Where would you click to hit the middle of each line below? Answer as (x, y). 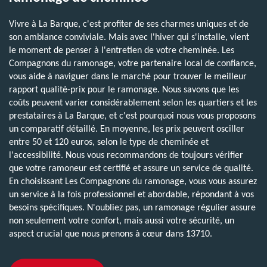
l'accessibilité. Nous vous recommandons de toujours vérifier (126, 155)
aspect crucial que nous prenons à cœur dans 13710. (111, 234)
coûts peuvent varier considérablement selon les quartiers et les (133, 103)
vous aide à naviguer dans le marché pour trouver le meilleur (128, 77)
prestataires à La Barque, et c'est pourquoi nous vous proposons (132, 116)
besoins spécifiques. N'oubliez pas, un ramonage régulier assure (132, 208)
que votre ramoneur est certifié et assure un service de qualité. (131, 168)
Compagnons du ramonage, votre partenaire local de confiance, (133, 63)
